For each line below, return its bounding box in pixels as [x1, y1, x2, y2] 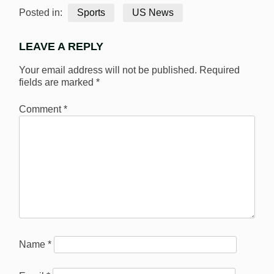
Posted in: [19, 7, 65, 18]
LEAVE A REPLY [19, 40, 103, 53]
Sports [77, 7, 105, 18]
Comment [19, 103, 64, 114]
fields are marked [19, 76, 96, 87]
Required [199, 64, 240, 75]
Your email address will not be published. [19, 64, 197, 75]
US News [132, 7, 174, 18]
